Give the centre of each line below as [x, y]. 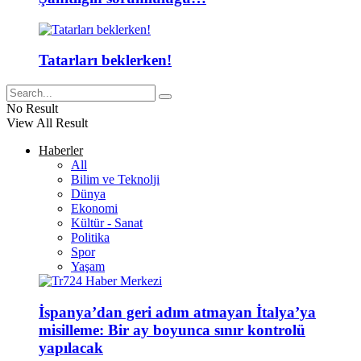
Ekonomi [94, 209]
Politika [90, 238]
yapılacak [71, 347]
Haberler [61, 151]
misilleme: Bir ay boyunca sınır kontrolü [172, 330]
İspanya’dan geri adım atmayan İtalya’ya [177, 312]
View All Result [47, 123]
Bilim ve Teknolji [115, 180]
